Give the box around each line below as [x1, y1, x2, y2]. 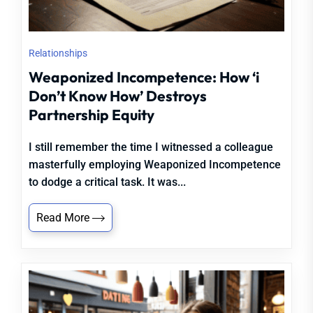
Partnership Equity [29, 105, 154, 124]
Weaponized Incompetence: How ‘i [29, 68, 259, 86]
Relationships [29, 48, 87, 59]
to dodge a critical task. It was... [29, 175, 186, 189]
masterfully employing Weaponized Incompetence [29, 158, 281, 171]
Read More [36, 211, 92, 224]
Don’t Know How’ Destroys [29, 87, 207, 105]
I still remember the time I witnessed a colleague [29, 140, 273, 154]
